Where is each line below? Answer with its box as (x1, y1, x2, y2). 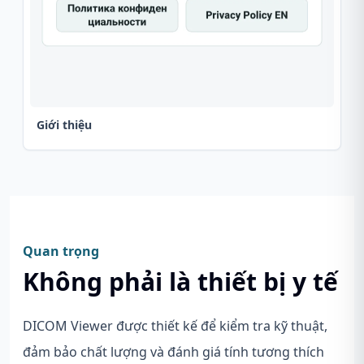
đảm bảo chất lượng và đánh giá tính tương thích (23, 342, 324, 361)
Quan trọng (23, 241, 99, 260)
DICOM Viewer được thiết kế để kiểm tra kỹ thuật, (23, 316, 327, 335)
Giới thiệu (37, 116, 92, 132)
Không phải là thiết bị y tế (23, 264, 338, 298)
